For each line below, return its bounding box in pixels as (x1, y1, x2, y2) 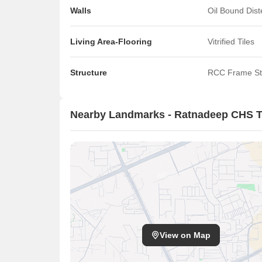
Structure (70, 68, 107, 77)
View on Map (160, 230, 211, 240)
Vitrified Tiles (208, 37, 254, 46)
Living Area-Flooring (70, 37, 152, 46)
